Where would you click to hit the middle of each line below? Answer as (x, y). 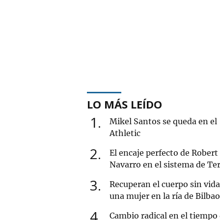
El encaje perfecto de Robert (164, 152)
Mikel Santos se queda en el (163, 121)
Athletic (125, 133)
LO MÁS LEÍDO (124, 104)
